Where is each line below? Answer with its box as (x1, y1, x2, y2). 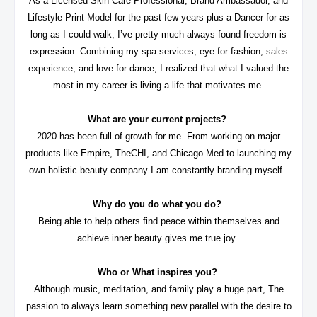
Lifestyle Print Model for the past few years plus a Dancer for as (28, 11, 289, 23)
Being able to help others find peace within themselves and (38, 215, 279, 226)
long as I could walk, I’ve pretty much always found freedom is (30, 28, 287, 40)
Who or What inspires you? (97, 266, 220, 277)
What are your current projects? (88, 113, 229, 125)
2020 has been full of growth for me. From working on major (37, 130, 280, 142)
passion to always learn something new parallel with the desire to (25, 300, 292, 311)
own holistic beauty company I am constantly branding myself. (29, 164, 288, 175)
